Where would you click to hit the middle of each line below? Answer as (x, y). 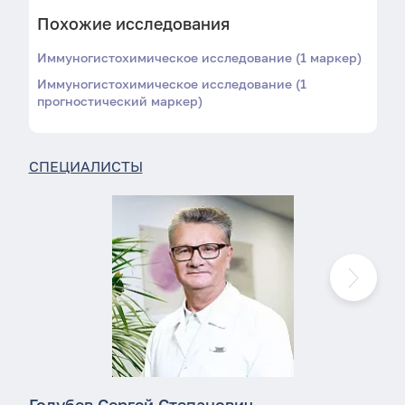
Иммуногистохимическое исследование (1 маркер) (199, 57)
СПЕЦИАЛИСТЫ (85, 166)
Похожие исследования (133, 24)
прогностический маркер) (119, 101)
